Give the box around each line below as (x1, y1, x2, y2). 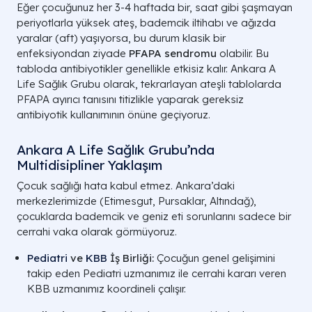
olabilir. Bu (217, 46, 269, 60)
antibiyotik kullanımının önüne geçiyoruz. (17, 107, 210, 121)
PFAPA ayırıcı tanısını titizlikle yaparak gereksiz (17, 92, 244, 106)
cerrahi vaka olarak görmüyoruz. (17, 224, 177, 238)
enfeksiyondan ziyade (17, 46, 129, 60)
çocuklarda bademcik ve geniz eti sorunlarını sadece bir (17, 209, 291, 223)
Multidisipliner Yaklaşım (17, 156, 162, 173)
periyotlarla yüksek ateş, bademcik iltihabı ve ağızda (17, 15, 276, 29)
